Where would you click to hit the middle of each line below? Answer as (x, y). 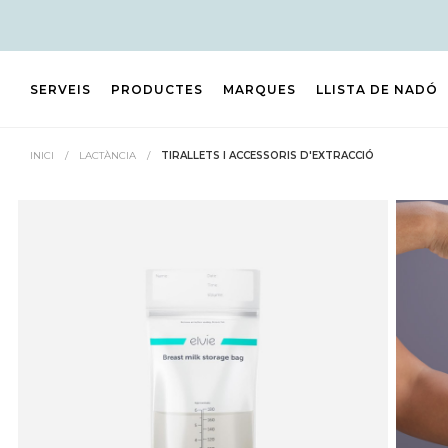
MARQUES (259, 89)
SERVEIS (60, 89)
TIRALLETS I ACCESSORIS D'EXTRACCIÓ (267, 155)
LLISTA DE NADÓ (377, 89)
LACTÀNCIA (107, 155)
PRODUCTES (157, 89)
